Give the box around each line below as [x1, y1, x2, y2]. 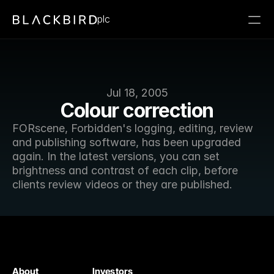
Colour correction [60, 98, 214, 122]
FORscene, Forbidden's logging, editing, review [12, 122, 253, 135]
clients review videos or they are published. [12, 178, 232, 191]
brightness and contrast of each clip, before [12, 164, 238, 177]
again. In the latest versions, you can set [12, 150, 220, 163]
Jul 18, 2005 [106, 86, 168, 99]
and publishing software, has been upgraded [12, 136, 241, 149]
